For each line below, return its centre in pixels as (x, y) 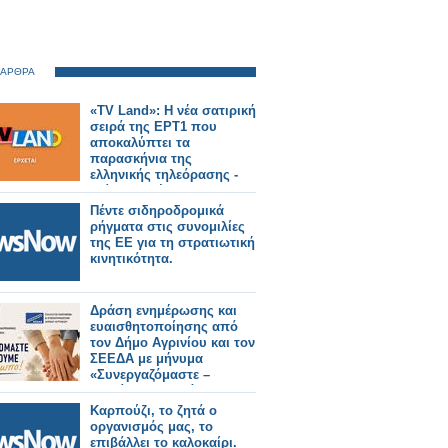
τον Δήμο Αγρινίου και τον (172, 342)
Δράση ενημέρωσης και (163, 310)
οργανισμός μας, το (151, 426)
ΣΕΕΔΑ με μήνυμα (146, 358)
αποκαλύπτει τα (140, 142)
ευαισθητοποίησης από (164, 326)
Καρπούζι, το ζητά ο (153, 410)
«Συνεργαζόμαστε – (150, 374)
